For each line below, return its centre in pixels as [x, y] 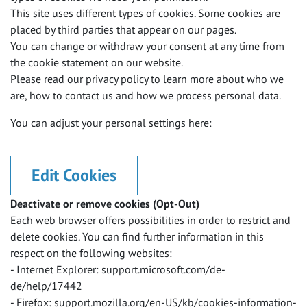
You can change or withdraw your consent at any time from [147, 46]
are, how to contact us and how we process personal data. [146, 95]
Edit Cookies [74, 175]
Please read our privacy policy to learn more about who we [147, 79]
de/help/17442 [48, 286]
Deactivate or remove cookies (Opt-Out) [105, 204]
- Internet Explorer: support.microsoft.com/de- [118, 269]
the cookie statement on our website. [97, 62]
